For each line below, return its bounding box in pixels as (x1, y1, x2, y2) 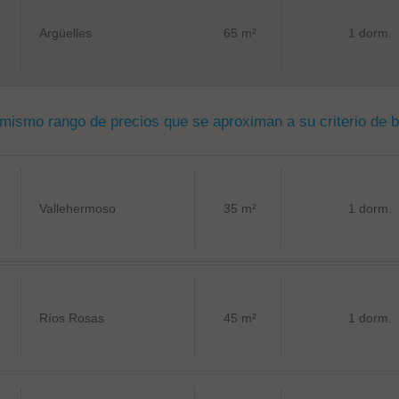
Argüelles (39, 26, 93, 40)
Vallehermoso (39, 201, 117, 216)
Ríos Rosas (39, 311, 105, 325)
